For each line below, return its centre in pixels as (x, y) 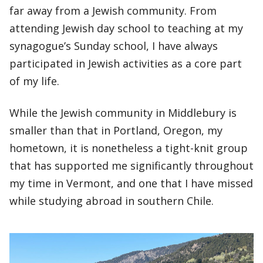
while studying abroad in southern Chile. (112, 201)
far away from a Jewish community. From (113, 11)
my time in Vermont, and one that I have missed (131, 183)
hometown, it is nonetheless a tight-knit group (129, 148)
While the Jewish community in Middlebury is (123, 113)
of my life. (36, 81)
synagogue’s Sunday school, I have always (114, 46)
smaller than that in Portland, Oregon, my (116, 130)
